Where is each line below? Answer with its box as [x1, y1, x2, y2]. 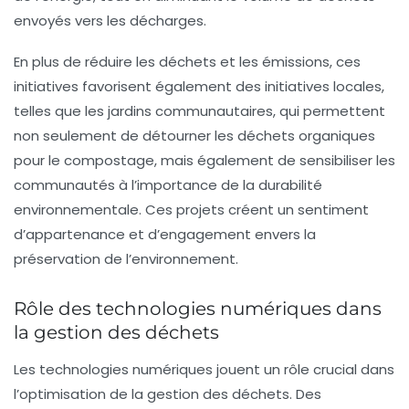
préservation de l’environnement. [14, 248, 238, 268]
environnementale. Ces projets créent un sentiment [14, 199, 369, 219]
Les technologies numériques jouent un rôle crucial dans [14, 359, 394, 379]
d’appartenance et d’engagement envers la [14, 224, 316, 244]
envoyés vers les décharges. [14, 10, 206, 30]
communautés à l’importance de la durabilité [14, 174, 322, 194]
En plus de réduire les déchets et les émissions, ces [14, 51, 361, 71]
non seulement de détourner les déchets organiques [14, 125, 375, 145]
